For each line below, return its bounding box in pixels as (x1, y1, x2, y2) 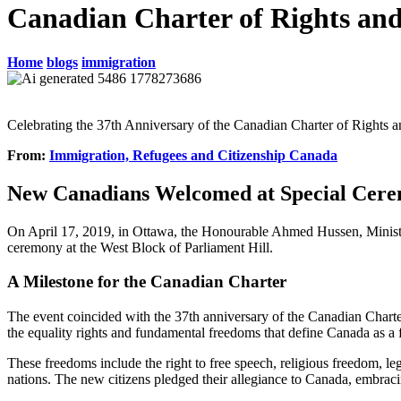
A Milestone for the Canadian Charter (7, 272, 286, 292)
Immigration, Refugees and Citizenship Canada (49, 147, 337, 163)
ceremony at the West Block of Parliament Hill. (7, 239, 273, 255)
